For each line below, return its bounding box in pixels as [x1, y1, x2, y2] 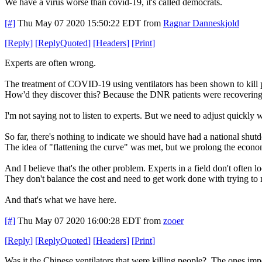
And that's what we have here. [5, 194, 116, 205]
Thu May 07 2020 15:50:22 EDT [18, 18, 141, 28]
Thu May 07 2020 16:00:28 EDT [18, 215, 141, 226]
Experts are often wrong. [5, 57, 96, 68]
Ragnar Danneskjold [163, 18, 239, 28]
